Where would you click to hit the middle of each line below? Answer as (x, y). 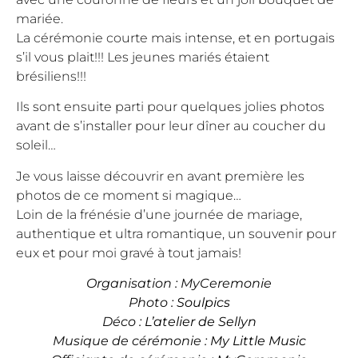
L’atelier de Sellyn (200, 322)
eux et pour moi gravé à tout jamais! (129, 253)
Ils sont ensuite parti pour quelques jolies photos (170, 107)
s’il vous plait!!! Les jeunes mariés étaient (143, 57)
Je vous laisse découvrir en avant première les (160, 176)
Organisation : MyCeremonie (179, 284)
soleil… (36, 145)
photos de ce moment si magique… (129, 195)
